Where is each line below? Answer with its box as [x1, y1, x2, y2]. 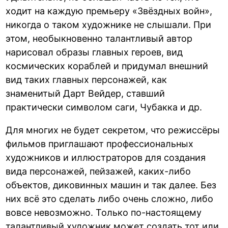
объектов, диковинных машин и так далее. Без [6, 179, 217, 190]
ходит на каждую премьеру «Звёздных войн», [6, 5, 213, 16]
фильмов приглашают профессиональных [6, 138, 194, 149]
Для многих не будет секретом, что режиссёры [6, 124, 220, 135]
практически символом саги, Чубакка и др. [6, 101, 203, 112]
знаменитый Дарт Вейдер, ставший [6, 88, 165, 99]
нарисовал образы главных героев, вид [6, 46, 183, 58]
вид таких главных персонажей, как [6, 74, 167, 85]
